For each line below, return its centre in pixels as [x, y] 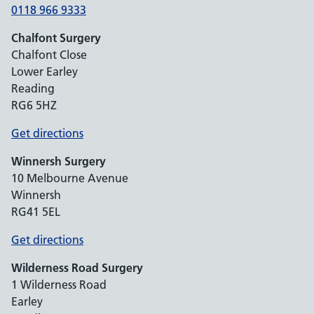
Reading [33, 88]
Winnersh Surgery [59, 161]
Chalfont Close [49, 54]
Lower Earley [45, 71]
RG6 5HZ [34, 105]
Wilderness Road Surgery [77, 267]
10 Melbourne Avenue [70, 178]
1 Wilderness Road [59, 284]
